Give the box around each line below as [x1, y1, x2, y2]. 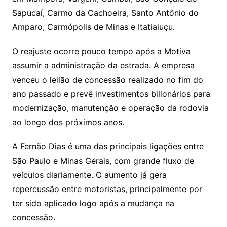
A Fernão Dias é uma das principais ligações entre [12, 141, 204, 152]
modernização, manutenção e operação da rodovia [12, 102, 209, 113]
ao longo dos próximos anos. [12, 117, 124, 127]
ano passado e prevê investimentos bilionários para [12, 88, 210, 99]
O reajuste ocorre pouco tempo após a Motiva [12, 46, 191, 56]
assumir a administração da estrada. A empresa [12, 60, 195, 70]
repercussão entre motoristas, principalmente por [12, 183, 202, 194]
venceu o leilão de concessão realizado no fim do [12, 74, 203, 85]
